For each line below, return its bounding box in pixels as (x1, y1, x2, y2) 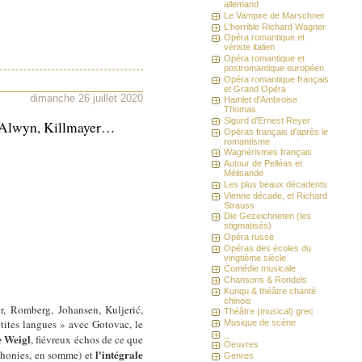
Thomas (224, 104, 257, 115)
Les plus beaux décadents (224, 179, 328, 189)
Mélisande (224, 168, 264, 179)
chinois (224, 295, 252, 305)
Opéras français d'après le (224, 126, 329, 137)
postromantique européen (224, 63, 325, 74)
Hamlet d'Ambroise (224, 95, 298, 105)
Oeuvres (224, 339, 259, 350)
